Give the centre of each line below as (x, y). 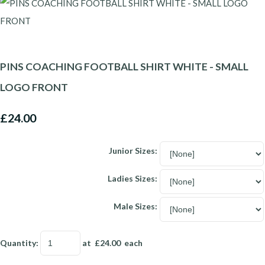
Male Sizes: (135, 206)
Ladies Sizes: (132, 178)
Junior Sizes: (133, 150)
